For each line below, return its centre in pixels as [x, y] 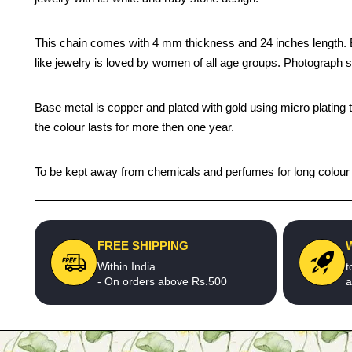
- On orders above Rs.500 [162, 281]
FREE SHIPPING [143, 246]
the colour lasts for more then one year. [134, 127]
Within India [126, 266]
